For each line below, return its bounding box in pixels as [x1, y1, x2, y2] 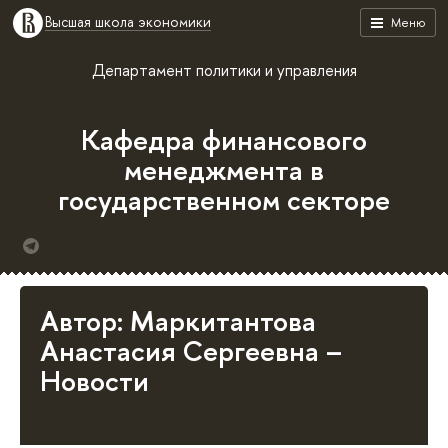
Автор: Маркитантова [40, 302, 316, 340]
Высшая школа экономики [45, 12, 211, 31]
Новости [40, 362, 149, 400]
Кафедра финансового [81, 121, 367, 159]
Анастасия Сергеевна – [40, 332, 342, 370]
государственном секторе [58, 181, 390, 219]
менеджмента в [124, 151, 324, 189]
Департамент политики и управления [91, 59, 357, 81]
